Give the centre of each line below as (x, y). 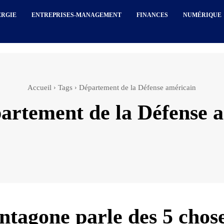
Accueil (39, 87)
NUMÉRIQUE (202, 15)
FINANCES (152, 15)
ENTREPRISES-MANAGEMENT (77, 15)
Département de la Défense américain (137, 87)
